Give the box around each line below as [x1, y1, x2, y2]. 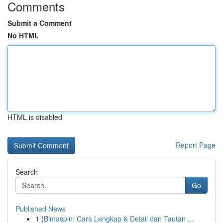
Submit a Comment [7, 18, 72, 28]
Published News [15, 204, 66, 214]
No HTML [7, 30, 39, 40]
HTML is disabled [7, 112, 62, 122]
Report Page [176, 140, 216, 150]
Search [15, 167, 38, 177]
